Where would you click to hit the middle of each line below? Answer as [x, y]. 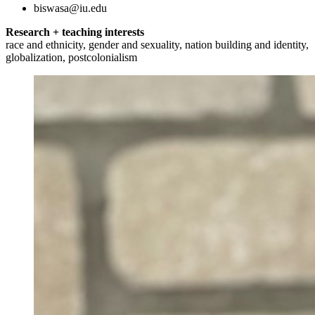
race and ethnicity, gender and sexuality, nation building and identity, [157, 44]
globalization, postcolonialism [71, 57]
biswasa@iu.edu [70, 8]
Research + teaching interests [75, 32]
